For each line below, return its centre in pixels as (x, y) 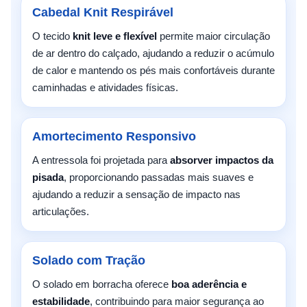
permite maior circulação (213, 36)
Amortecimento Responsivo (114, 136)
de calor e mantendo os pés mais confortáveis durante (153, 70)
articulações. (61, 211)
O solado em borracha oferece (102, 284)
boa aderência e (209, 284)
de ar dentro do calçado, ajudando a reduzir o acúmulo (153, 53)
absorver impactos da (222, 160)
